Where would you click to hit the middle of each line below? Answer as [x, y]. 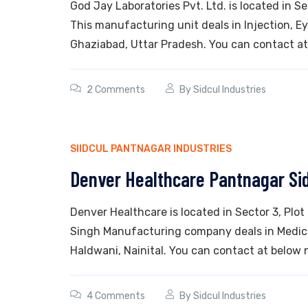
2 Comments [116, 90]
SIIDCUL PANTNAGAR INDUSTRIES [151, 149]
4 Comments [116, 296]
